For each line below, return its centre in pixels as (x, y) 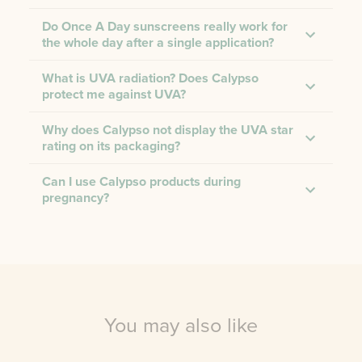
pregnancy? (76, 198)
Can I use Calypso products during (141, 181)
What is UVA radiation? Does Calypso (150, 78)
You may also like (181, 325)
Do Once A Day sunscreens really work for (165, 26)
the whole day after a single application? (158, 42)
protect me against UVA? (114, 94)
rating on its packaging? (111, 146)
